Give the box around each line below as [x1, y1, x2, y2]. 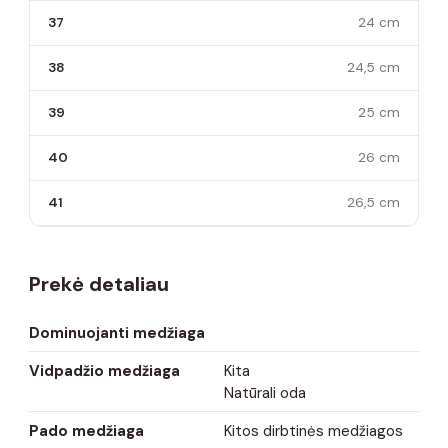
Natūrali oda [224, 382, 306, 403]
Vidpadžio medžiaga [29, 360, 180, 381]
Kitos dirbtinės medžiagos [224, 420, 403, 441]
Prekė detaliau [29, 270, 169, 297]
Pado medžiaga [29, 420, 144, 441]
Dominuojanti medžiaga [29, 322, 205, 343]
